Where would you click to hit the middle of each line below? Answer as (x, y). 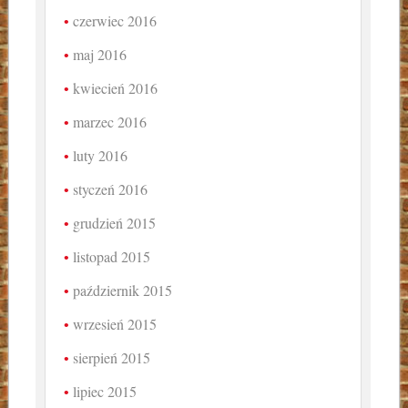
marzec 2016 (110, 122)
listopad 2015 (112, 257)
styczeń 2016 (111, 189)
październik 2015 (123, 291)
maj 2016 (100, 55)
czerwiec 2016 (115, 21)
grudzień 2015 (115, 223)
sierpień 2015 (112, 358)
